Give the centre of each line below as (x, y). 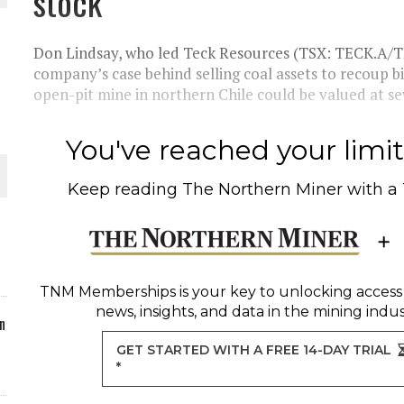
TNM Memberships (107, 292)
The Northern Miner (263, 189)
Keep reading (125, 189)
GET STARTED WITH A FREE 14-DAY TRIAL (254, 350)
